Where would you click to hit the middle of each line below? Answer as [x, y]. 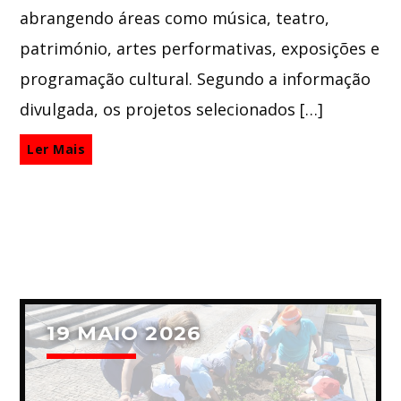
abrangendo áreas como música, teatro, [175, 18]
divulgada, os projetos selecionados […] [172, 110]
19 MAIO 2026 [124, 333]
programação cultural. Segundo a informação [196, 79]
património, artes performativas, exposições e [200, 49]
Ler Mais [56, 149]
